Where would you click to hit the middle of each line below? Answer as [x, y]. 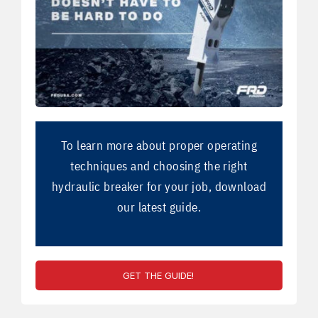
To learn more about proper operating [159, 145]
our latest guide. [159, 207]
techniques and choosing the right [159, 166]
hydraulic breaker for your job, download [159, 186]
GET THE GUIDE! [158, 275]
